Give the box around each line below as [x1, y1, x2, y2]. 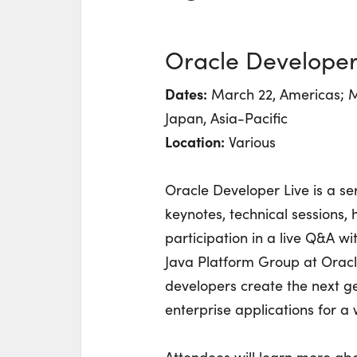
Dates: [165, 84, 207, 104]
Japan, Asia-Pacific [165, 108, 288, 127]
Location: [165, 131, 225, 151]
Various [225, 132, 276, 151]
